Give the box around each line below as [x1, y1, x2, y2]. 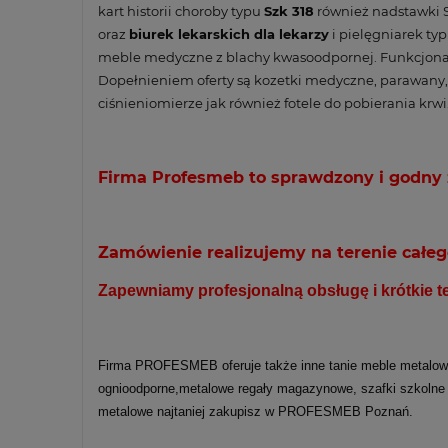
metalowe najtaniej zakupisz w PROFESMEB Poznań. [98, 403, 413, 419]
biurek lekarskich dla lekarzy [129, 25, 329, 42]
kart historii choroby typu [98, 2, 264, 19]
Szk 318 [264, 2, 314, 19]
